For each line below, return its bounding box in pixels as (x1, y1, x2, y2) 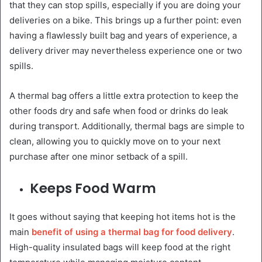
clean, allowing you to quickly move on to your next (9, 136, 220, 147)
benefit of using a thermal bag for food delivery (32, 226, 232, 238)
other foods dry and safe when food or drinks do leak (9, 105, 228, 117)
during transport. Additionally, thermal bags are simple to (9, 120, 244, 132)
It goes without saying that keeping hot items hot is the (9, 211, 236, 223)
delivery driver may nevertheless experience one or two (9, 45, 242, 57)
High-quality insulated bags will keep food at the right (9, 242, 230, 253)
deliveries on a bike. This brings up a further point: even (9, 15, 242, 26)
